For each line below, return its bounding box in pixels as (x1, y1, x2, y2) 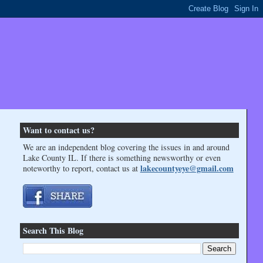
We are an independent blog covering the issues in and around (22, 141, 230, 153)
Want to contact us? (22, 123, 95, 136)
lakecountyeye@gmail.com (140, 161, 234, 174)
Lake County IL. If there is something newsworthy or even (22, 151, 221, 163)
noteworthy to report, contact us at (22, 162, 140, 174)
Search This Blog (22, 224, 83, 237)
